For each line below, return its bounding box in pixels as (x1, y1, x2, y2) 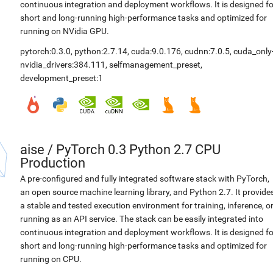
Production (20, 155, 85, 171)
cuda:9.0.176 (131, 46, 181, 56)
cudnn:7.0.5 (185, 46, 230, 56)
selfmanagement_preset (109, 60, 200, 69)
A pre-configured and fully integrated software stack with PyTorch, (20, 174, 269, 183)
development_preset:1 (20, 73, 103, 83)
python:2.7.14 (74, 46, 127, 56)
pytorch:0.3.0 (20, 46, 71, 56)
